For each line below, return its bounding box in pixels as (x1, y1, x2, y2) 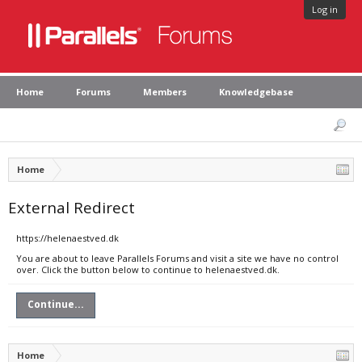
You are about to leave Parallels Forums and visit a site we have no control (16, 252, 339, 264)
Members (143, 86, 187, 98)
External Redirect (8, 197, 135, 217)
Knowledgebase (219, 86, 293, 98)
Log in (312, 3, 338, 15)
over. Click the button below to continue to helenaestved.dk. (16, 263, 280, 276)
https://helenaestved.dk (16, 232, 119, 244)
